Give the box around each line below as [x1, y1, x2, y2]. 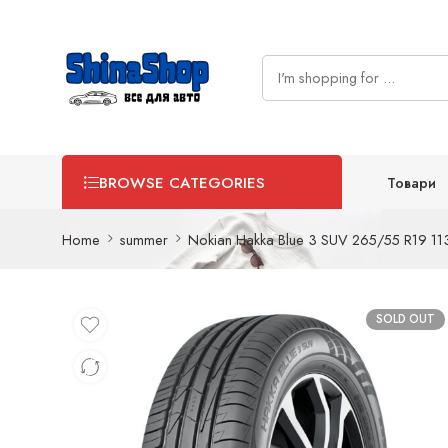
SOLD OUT [376, 311, 436, 327]
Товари [387, 171, 436, 193]
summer [120, 228, 168, 250]
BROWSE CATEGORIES [99, 172, 265, 194]
